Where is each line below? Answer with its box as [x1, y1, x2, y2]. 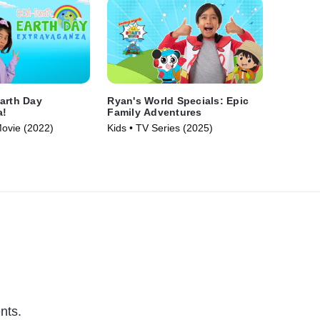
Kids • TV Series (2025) [107, 122, 214, 134]
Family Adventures [107, 106, 202, 119]
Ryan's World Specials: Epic [107, 95, 249, 107]
